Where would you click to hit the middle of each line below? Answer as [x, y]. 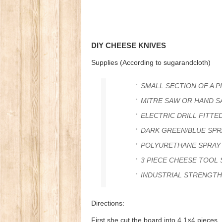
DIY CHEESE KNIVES [129, 45]
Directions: [108, 203]
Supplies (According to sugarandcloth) [151, 62]
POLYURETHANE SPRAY [181, 145]
